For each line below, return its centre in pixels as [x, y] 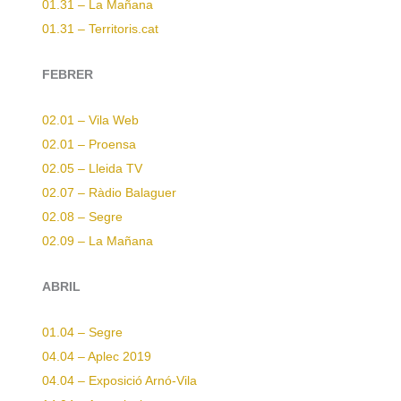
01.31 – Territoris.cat [100, 30]
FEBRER [68, 75]
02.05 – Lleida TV [92, 168]
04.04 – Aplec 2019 [97, 356]
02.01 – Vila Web [90, 120]
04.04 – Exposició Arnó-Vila [119, 380]
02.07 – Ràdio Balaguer [109, 192]
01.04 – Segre [82, 332]
